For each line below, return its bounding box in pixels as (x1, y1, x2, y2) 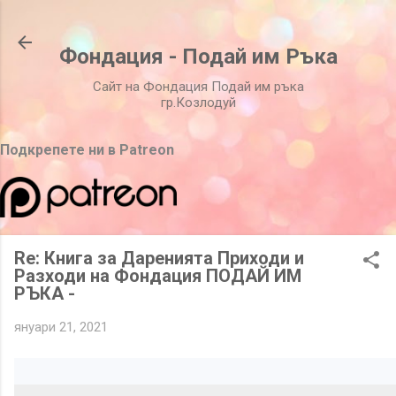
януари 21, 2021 (14, 319, 108, 335)
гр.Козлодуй (160, 95, 236, 110)
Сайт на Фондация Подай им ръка (92, 79, 304, 95)
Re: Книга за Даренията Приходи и (14, 247, 304, 269)
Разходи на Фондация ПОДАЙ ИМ (14, 265, 301, 286)
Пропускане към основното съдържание (101, 14, 355, 30)
